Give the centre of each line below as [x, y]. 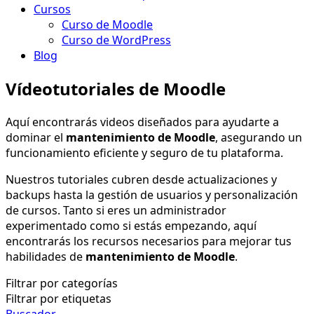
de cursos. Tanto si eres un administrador [116, 210]
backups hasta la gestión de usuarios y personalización [152, 194]
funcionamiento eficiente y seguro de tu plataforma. [144, 152]
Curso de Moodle [107, 25]
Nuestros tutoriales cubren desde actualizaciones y [141, 179]
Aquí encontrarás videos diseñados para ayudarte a [142, 122]
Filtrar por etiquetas [59, 298]
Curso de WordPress [116, 40]
